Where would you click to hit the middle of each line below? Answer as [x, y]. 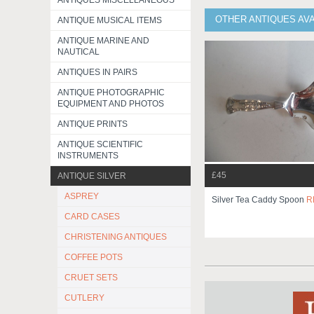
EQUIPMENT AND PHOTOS [111, 104]
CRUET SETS [91, 278]
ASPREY [82, 196]
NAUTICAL [78, 52]
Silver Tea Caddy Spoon [259, 199]
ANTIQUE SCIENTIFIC [100, 144]
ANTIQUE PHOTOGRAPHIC [111, 93]
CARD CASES [92, 217]
